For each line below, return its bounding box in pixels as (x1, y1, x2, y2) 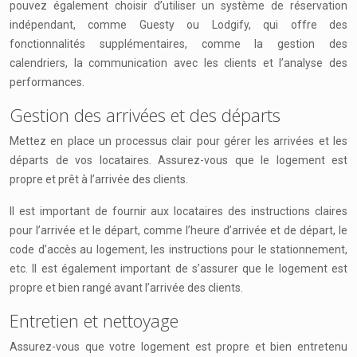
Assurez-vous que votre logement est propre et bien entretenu (10, 340, 347, 353)
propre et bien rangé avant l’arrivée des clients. (10, 281, 243, 294)
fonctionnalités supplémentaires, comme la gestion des (10, 37, 347, 50)
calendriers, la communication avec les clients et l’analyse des (10, 57, 347, 69)
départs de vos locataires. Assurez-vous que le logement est (10, 154, 347, 167)
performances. (10, 76, 84, 88)
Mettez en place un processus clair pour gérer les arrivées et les (10, 135, 347, 147)
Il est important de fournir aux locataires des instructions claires (10, 205, 347, 218)
